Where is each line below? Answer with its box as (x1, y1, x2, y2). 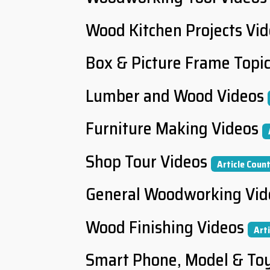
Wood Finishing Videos (86, 213, 244, 241)
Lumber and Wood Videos (86, 81, 268, 110)
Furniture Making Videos (86, 115, 259, 143)
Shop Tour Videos (86, 147, 207, 175)
